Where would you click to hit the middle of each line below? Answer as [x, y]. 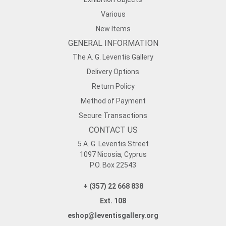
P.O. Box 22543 [113, 165]
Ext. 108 [113, 201]
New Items [113, 29]
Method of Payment [113, 101]
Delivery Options [113, 72]
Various [113, 14]
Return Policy [113, 87]
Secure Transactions [113, 116]
